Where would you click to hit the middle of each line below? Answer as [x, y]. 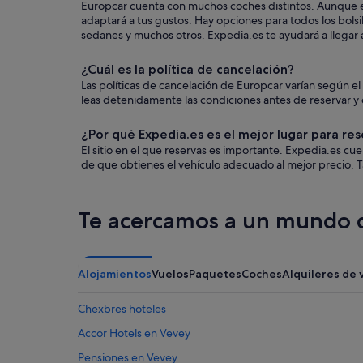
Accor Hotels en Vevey [134, 333]
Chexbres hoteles [122, 309]
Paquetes [215, 274]
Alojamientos [115, 274]
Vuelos [170, 274]
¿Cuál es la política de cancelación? [188, 70]
